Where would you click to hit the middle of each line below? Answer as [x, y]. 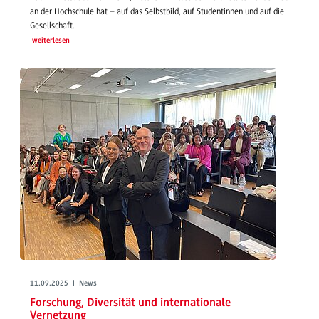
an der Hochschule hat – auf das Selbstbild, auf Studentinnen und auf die [157, 12]
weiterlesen [51, 41]
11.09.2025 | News [63, 284]
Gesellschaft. [52, 26]
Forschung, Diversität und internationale [130, 303]
